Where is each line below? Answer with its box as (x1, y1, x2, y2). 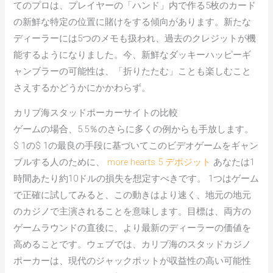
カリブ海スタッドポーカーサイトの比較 (13, 107, 179, 119)
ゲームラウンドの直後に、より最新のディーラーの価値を (13, 222, 252, 234)
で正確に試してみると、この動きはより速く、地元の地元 (13, 190, 252, 201)
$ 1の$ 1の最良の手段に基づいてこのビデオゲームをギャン (13, 140, 259, 152)
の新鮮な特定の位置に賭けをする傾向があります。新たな (13, 16, 252, 27)
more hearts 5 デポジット (107, 157, 211, 168)
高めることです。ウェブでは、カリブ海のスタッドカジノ (13, 239, 252, 250)
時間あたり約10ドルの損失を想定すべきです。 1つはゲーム (13, 173, 260, 185)
